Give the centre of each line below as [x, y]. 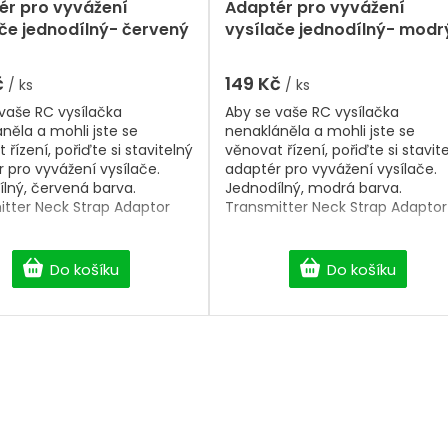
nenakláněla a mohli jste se [320, 131]
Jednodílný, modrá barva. [313, 188]
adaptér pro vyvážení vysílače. [331, 169]
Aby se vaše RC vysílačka [312, 112]
